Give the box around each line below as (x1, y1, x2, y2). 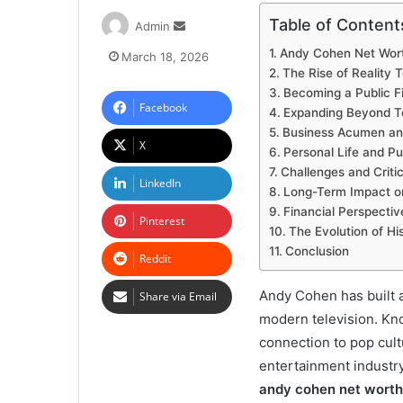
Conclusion (284, 244, 349, 258)
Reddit (139, 251, 171, 266)
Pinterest (139, 213, 184, 228)
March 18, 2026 (121, 49, 209, 64)
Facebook (139, 100, 187, 115)
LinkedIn (139, 175, 181, 191)
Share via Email (139, 289, 217, 304)
